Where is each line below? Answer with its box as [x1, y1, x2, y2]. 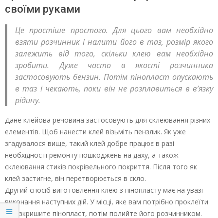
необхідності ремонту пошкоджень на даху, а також [5, 150, 179, 160]
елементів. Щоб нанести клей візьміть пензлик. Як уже [5, 127, 186, 137]
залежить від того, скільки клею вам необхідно [15, 48, 213, 59]
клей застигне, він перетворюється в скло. [5, 174, 146, 183]
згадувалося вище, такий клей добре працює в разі [5, 139, 174, 148]
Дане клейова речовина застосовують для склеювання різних [5, 115, 210, 125]
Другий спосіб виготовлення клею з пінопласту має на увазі [5, 185, 203, 195]
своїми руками [5, 3, 80, 15]
